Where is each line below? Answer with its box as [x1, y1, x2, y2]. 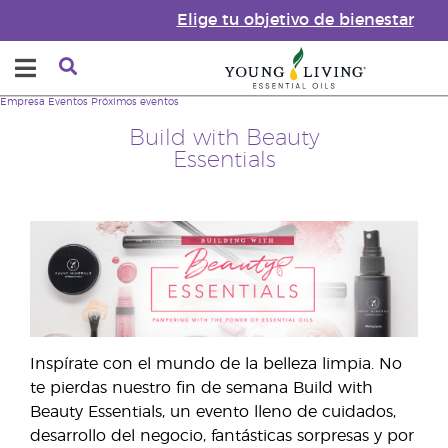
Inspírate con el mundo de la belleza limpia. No [30, 356, 402, 372]
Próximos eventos [91, 97, 179, 107]
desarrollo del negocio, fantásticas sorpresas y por [30, 428, 414, 444]
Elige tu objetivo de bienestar [176, 12, 414, 28]
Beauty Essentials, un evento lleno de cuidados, [30, 404, 396, 420]
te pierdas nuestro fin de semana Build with [30, 380, 373, 396]
